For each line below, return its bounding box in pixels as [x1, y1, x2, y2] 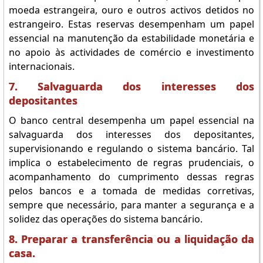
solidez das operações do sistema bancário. [8, 213, 203, 225]
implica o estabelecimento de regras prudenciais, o [8, 156, 255, 169]
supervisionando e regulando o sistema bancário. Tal [8, 142, 255, 155]
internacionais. [8, 60, 75, 73]
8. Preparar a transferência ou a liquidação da [8, 232, 255, 246]
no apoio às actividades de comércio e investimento [8, 46, 255, 59]
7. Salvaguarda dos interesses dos [8, 79, 255, 93]
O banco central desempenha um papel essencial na [8, 114, 255, 127]
